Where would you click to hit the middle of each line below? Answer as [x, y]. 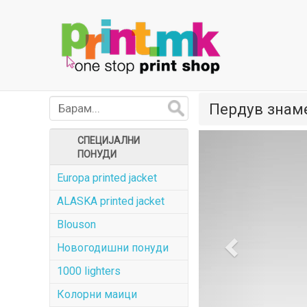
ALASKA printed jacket [111, 201]
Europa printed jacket [107, 178]
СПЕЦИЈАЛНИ [109, 140]
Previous [259, 139]
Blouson [76, 224]
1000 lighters [89, 271]
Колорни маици [97, 294]
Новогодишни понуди [113, 248]
